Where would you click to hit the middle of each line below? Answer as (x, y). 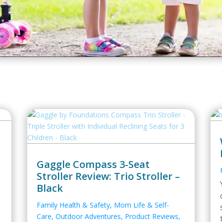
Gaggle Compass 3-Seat (93, 164)
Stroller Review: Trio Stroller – (108, 176)
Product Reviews (152, 216)
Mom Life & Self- (141, 205)
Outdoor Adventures (88, 216)
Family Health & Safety (73, 205)
